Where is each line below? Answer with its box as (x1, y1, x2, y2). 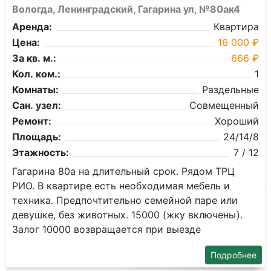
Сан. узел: (12, 99, 61, 111)
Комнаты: (12, 83, 59, 96)
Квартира (214, 21, 259, 33)
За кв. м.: (12, 52, 56, 64)
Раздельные (202, 83, 259, 96)
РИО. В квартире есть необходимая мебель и (12, 180, 230, 192)
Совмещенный (189, 99, 259, 111)
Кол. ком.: (12, 68, 60, 80)
